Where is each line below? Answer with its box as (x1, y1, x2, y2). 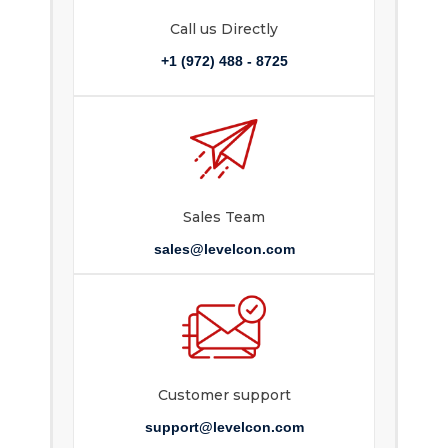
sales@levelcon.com (153, 241, 295, 258)
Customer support (157, 386, 291, 405)
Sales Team (183, 208, 265, 227)
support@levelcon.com (144, 419, 304, 436)
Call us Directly (170, 20, 278, 39)
